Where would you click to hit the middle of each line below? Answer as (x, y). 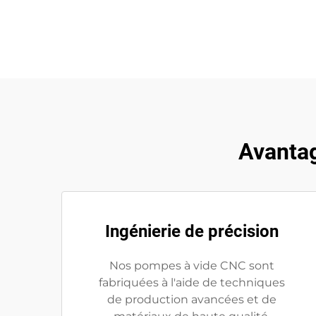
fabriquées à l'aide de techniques (192, 282)
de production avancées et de (192, 299)
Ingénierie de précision (192, 231)
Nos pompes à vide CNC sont (192, 266)
